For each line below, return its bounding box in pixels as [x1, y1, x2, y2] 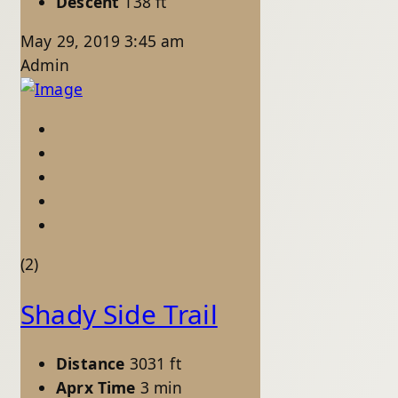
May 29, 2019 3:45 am [20, 30, 185, 52]
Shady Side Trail [20, 296, 218, 333]
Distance [56, 352, 125, 374]
